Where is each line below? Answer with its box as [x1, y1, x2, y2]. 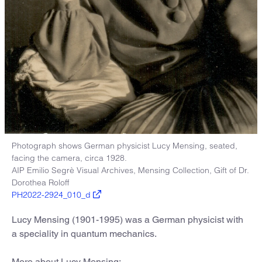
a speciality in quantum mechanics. [12, 227, 157, 239]
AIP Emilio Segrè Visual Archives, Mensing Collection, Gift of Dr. [12, 164, 249, 175]
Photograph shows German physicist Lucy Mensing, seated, [12, 140, 237, 151]
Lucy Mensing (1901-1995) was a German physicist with [12, 213, 243, 225]
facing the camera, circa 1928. [12, 152, 127, 163]
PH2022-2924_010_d [12, 189, 91, 200]
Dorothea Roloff [12, 177, 69, 188]
